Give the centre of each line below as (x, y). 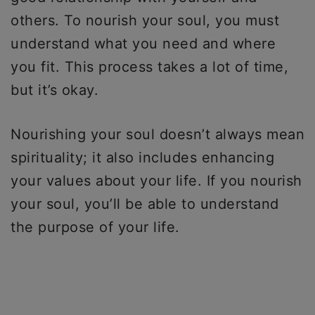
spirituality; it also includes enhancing (142, 157)
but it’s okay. (57, 90)
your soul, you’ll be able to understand (145, 204)
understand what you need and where (143, 43)
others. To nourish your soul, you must (145, 20)
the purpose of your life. (100, 227)
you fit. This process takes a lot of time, (149, 66)
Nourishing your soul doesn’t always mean (157, 134)
